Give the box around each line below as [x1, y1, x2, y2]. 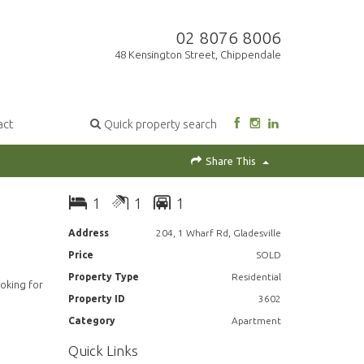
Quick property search [104, 118, 218, 132]
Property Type [67, 271, 139, 283]
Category [67, 315, 115, 327]
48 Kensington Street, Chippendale [115, 49, 281, 61]
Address [67, 227, 109, 239]
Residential [231, 271, 281, 283]
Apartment [231, 315, 281, 327]
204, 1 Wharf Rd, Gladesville [155, 227, 281, 239]
